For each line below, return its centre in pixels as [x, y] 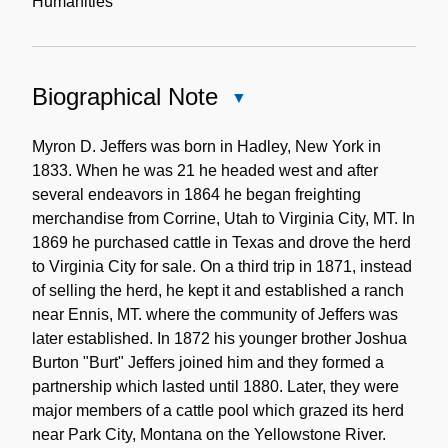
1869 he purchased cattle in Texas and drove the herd [221, 242]
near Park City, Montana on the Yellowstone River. [209, 434]
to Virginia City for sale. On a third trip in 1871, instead [222, 266]
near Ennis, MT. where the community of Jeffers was [215, 314]
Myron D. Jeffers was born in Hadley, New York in [206, 146]
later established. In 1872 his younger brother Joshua [219, 338]
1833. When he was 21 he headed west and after [205, 170]
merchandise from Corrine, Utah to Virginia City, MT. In [223, 218]
